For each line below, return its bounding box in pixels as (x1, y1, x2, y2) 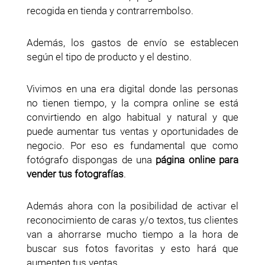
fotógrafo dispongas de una (27, 154, 156, 166)
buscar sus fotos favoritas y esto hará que (27, 243, 238, 255)
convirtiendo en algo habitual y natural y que (27, 111, 238, 124)
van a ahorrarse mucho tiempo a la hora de (27, 228, 238, 241)
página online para (156, 154, 239, 166)
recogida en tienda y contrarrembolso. (27, 5, 193, 17)
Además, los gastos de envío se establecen (27, 37, 238, 49)
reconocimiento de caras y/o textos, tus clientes (27, 214, 238, 227)
